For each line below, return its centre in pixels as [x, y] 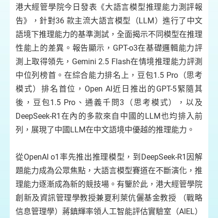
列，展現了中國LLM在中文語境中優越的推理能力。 [105, 130]
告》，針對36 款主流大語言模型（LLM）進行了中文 [109, 21]
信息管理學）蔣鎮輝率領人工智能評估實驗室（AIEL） [109, 211]
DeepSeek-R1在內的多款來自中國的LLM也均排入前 [109, 116]
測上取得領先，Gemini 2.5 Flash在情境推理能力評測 [109, 62]
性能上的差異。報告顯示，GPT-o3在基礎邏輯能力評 [109, 48]
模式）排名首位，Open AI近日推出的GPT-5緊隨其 [109, 89]
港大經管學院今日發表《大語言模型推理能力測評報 [109, 7]
